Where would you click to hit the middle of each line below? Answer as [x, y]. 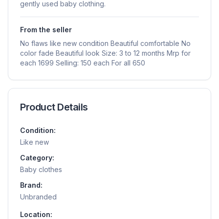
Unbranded [38, 197]
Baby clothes [41, 170]
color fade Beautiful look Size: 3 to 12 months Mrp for [105, 53]
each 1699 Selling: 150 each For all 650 [83, 63]
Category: [37, 158]
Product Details [54, 107]
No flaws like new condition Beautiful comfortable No [105, 44]
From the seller [46, 30]
